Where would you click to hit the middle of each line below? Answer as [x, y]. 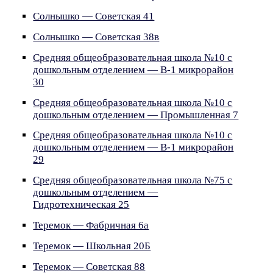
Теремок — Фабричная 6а [91, 225]
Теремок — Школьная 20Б [92, 246]
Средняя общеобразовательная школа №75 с [133, 180]
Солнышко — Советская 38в [96, 37]
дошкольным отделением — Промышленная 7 [136, 115]
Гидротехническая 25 [81, 205]
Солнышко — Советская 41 [94, 16]
